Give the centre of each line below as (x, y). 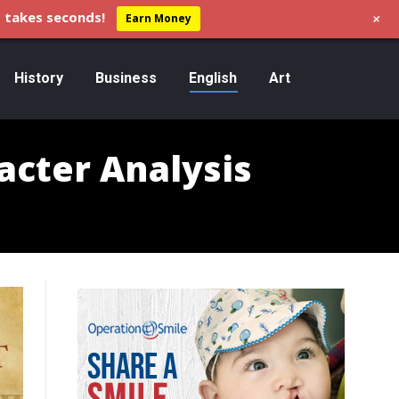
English (212, 77)
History (38, 77)
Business (126, 77)
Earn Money (159, 19)
